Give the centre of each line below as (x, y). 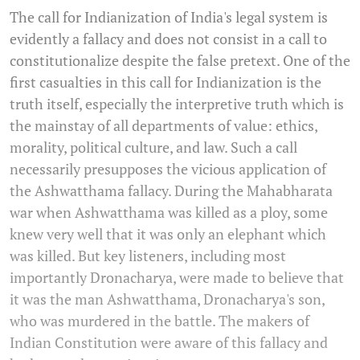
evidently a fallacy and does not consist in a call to (168, 38)
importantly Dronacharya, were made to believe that (177, 277)
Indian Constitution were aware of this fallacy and (169, 342)
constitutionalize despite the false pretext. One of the (180, 60)
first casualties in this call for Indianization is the (166, 82)
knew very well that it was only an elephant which (168, 233)
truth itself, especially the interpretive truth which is (177, 103)
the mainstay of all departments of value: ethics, (164, 125)
